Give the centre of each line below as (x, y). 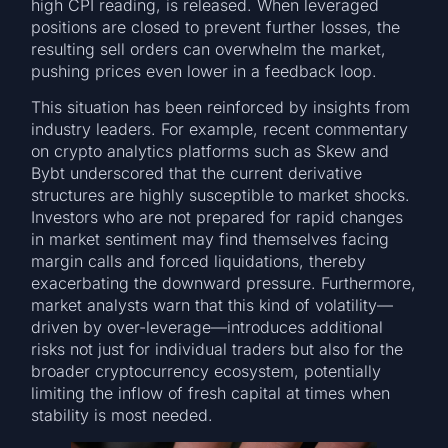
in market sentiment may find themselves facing (210, 238)
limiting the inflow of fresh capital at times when (211, 392)
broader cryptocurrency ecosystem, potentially (206, 370)
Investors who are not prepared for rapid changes (217, 216)
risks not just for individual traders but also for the (217, 348)
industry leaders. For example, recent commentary (220, 128)
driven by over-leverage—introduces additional (207, 326)
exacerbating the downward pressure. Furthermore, (224, 282)
